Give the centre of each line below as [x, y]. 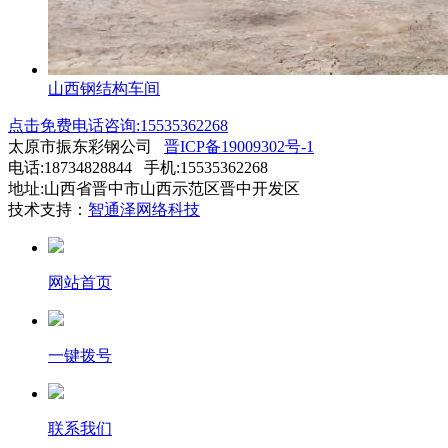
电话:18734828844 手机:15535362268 [138, 167]
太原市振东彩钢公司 [86, 146]
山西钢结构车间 [104, 88]
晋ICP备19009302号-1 [239, 146]
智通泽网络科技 [144, 209]
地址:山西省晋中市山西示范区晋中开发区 [154, 188]
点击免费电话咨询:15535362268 [118, 125]
